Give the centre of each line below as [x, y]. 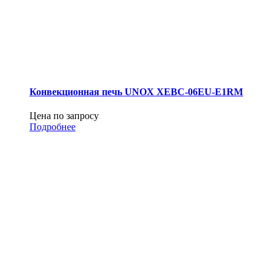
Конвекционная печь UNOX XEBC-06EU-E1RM [136, 91]
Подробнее [52, 127]
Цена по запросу [64, 116]
